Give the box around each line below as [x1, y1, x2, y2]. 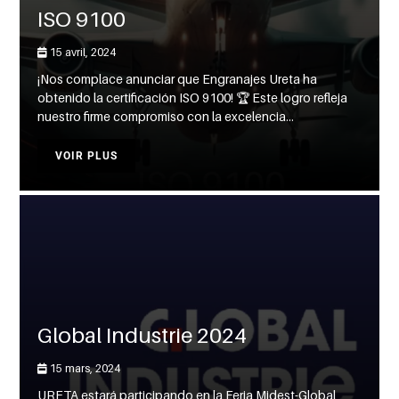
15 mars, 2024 [47, 362, 121, 376]
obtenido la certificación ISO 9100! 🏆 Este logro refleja [37, 90, 348, 106]
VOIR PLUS [55, 150, 118, 163]
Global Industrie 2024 [37, 322, 248, 349]
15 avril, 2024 [47, 45, 117, 60]
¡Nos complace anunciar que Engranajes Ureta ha [37, 71, 318, 87]
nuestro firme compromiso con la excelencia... [37, 109, 295, 125]
